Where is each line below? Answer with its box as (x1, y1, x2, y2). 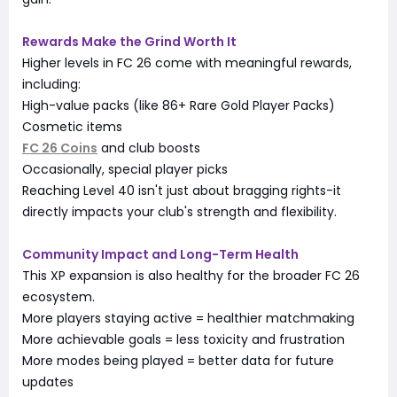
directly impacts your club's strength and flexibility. (22, 202, 337, 221)
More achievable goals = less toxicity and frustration (22, 330, 345, 348)
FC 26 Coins (22, 138, 97, 157)
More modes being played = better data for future (22, 351, 334, 370)
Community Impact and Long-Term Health (22, 245, 299, 263)
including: (22, 74, 81, 93)
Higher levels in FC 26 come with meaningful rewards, (22, 53, 352, 72)
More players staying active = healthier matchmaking (22, 308, 354, 327)
